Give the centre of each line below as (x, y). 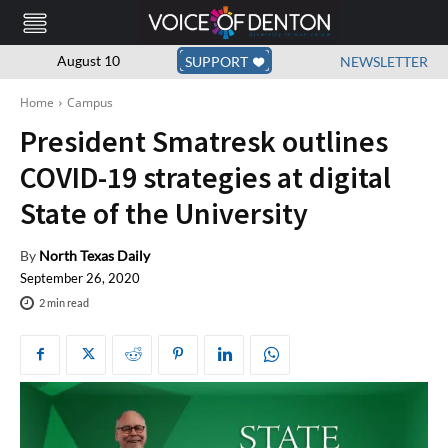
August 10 (88, 60)
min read (67, 303)
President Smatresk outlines (204, 141)
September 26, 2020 (80, 278)
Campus (90, 103)
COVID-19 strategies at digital (205, 177)
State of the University (164, 213)
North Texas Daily (94, 256)
